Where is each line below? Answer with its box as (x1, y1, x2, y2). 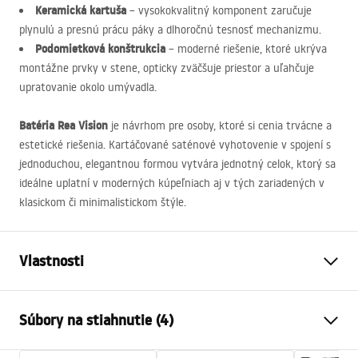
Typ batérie (26, 295, 80, 310)
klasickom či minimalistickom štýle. (19, 194, 186, 209)
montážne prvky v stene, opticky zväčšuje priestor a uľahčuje (19, 60, 314, 75)
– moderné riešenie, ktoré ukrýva (165, 41, 327, 56)
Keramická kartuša (35, 2, 126, 18)
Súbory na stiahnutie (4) (19, 309, 173, 330)
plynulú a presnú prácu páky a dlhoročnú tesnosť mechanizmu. (19, 22, 321, 37)
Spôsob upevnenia (26, 340, 111, 355)
